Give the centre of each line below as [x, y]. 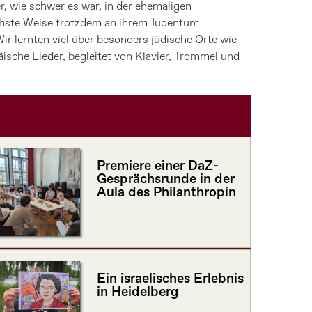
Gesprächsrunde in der [165, 180]
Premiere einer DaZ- [157, 166]
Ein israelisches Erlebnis [170, 279]
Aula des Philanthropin [166, 193]
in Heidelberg [137, 292]
